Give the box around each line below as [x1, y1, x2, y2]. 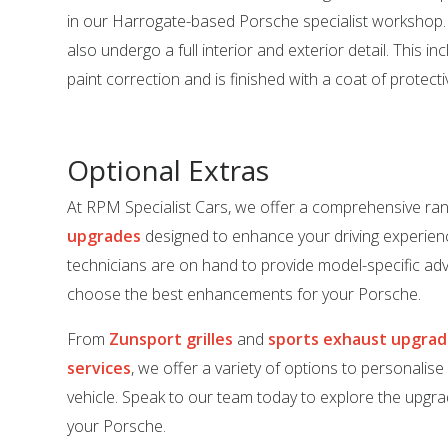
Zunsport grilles [109, 328, 234, 350]
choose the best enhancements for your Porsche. [67, 283, 422, 305]
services [67, 357, 132, 379]
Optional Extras [67, 151, 270, 189]
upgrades [67, 225, 142, 247]
